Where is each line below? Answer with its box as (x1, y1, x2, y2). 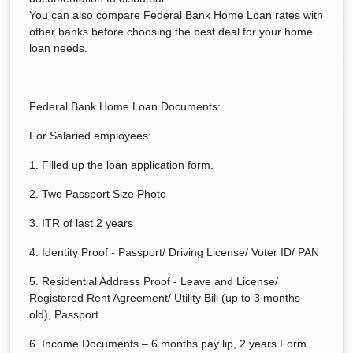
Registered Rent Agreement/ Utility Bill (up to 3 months (29, 292, 300, 304)
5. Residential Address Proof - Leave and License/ (29, 275, 278, 288)
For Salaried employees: (29, 129, 151, 142)
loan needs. (29, 42, 87, 54)
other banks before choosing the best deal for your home (29, 25, 313, 38)
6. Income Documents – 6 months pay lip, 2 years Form (29, 337, 307, 350)
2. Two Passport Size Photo (29, 188, 166, 200)
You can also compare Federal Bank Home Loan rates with (29, 9, 323, 21)
